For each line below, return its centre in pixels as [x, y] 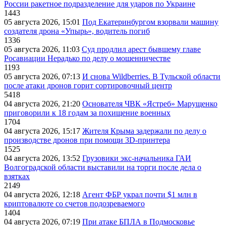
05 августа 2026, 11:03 [43, 49]
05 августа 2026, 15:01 [43, 22]
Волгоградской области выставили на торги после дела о [103, 167]
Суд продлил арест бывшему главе [141, 49]
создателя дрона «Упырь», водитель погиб [77, 31]
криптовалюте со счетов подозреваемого [74, 204]
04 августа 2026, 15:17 [43, 131]
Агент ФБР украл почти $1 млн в [140, 195]
